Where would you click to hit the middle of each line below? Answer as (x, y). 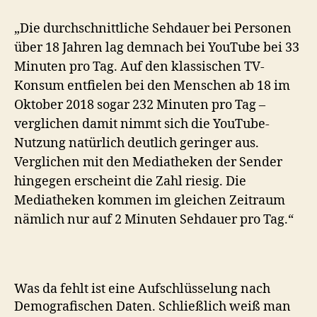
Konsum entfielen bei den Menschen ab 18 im (152, 86)
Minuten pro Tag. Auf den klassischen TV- (139, 67)
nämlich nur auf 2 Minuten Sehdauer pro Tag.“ (154, 220)
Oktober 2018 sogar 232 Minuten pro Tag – (140, 105)
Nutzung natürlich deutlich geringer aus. (137, 144)
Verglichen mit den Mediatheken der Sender (148, 163)
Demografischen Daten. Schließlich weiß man (152, 307)
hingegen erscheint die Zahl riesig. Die (130, 182)
